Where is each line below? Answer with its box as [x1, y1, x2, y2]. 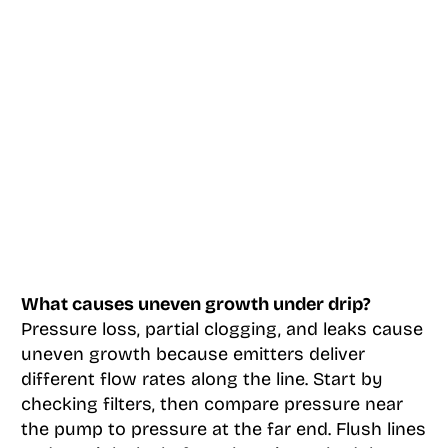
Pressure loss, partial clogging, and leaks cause [20, 317, 423, 340]
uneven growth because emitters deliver [20, 342, 365, 365]
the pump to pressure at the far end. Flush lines [20, 417, 426, 440]
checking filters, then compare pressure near [20, 392, 403, 415]
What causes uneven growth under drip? [20, 292, 371, 315]
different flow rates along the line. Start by [20, 367, 383, 390]
